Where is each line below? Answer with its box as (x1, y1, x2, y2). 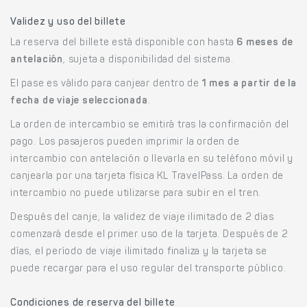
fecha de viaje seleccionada (10, 96, 148, 106)
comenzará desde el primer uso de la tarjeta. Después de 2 (10, 230, 288, 240)
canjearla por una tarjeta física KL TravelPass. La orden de (10, 171, 284, 182)
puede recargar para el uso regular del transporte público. (10, 264, 286, 274)
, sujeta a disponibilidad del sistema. (63, 55, 234, 65)
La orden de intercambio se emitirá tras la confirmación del (10, 120, 290, 130)
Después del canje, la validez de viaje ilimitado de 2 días (10, 212, 274, 223)
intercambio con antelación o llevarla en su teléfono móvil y (10, 154, 293, 164)
